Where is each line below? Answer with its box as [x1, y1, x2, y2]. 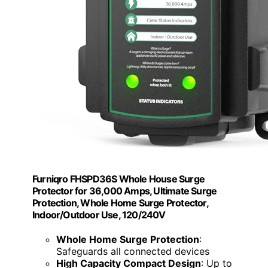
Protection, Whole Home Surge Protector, [32, 196, 208, 209]
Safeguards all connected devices [56, 245, 209, 258]
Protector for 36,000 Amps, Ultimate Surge [32, 184, 217, 197]
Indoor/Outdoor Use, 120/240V [32, 208, 166, 221]
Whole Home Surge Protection [56, 233, 199, 246]
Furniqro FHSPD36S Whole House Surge [32, 172, 205, 185]
